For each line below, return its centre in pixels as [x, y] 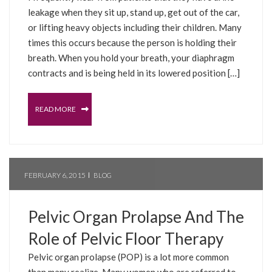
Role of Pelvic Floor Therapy [126, 238]
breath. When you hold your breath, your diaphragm [131, 57]
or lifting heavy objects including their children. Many [135, 27]
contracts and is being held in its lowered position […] [134, 73]
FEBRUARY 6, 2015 [55, 175]
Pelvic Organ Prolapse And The [136, 216]
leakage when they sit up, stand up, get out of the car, [134, 12]
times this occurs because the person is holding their [132, 42]
